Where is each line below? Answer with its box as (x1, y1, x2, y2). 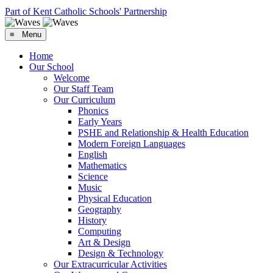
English (78, 149, 107, 160)
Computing (78, 225, 121, 236)
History (78, 214, 107, 225)
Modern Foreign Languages (78, 138, 185, 149)
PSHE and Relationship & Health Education (78, 127, 249, 138)
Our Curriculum (54, 94, 115, 105)
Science (78, 171, 108, 182)
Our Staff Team (54, 83, 113, 94)
